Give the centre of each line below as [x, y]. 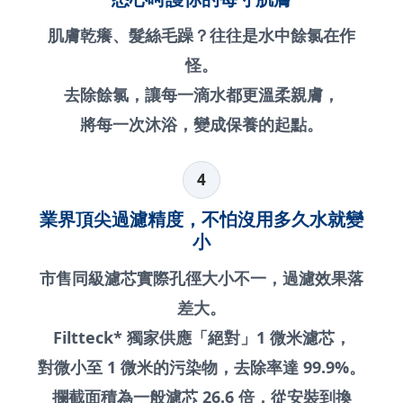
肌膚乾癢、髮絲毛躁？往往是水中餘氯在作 [201, 36]
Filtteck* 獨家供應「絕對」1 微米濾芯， [201, 338]
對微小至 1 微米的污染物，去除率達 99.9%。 [201, 367]
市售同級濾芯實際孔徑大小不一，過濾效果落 [201, 278]
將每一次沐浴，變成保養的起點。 [201, 125]
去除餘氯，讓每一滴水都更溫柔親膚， [201, 95]
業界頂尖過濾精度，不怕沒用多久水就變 [201, 219]
